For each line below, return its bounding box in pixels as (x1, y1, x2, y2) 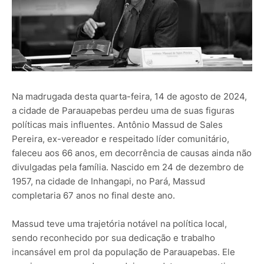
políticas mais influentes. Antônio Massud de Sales (12, 119, 223, 131)
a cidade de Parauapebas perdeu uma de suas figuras (12, 105, 235, 117)
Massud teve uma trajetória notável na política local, (12, 218, 227, 230)
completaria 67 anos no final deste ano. (12, 190, 175, 202)
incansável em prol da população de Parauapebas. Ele (12, 246, 235, 258)
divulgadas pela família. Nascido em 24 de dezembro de (12, 161, 244, 173)
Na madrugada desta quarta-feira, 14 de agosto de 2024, (12, 91, 247, 103)
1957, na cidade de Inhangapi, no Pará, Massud (12, 176, 205, 187)
